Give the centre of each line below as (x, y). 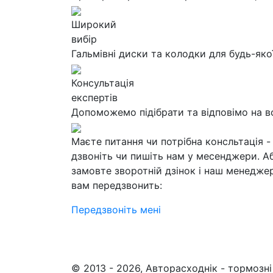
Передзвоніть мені (116, 210)
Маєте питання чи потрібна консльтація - (171, 141)
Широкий (94, 24)
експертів (94, 97)
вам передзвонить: (117, 185)
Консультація (103, 83)
